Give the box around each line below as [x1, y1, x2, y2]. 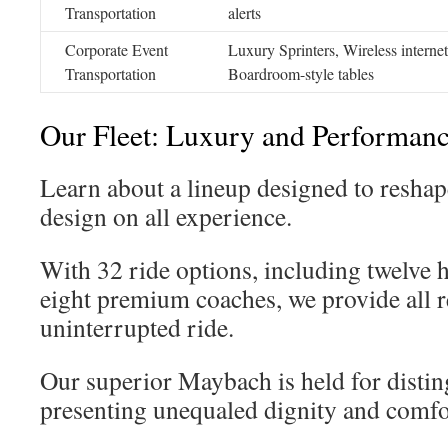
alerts [228, 2, 261, 23]
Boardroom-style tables [228, 63, 374, 84]
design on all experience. [40, 199, 292, 233]
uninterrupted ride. [40, 310, 234, 344]
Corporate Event [65, 39, 168, 60]
